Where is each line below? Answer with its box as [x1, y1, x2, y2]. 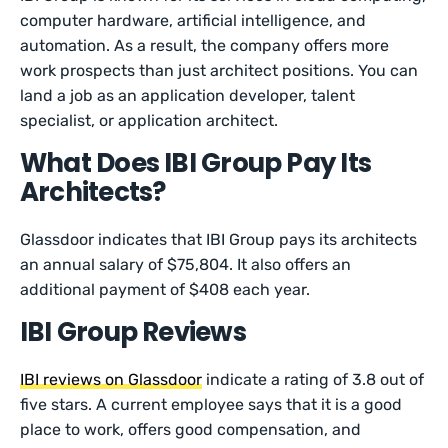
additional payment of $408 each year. [20, 280, 315, 299]
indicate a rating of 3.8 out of [202, 370, 425, 389]
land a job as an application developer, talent [20, 86, 356, 105]
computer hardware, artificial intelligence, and [20, 11, 367, 30]
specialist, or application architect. [20, 111, 283, 130]
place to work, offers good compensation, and [20, 420, 362, 439]
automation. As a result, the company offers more [20, 36, 390, 55]
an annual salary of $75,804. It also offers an [20, 255, 352, 274]
